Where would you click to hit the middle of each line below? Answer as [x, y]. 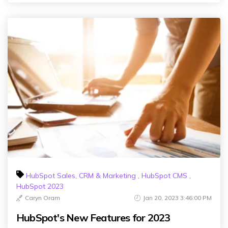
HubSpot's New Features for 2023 [93, 218]
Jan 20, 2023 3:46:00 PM [177, 198]
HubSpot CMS [164, 176]
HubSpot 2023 [40, 186]
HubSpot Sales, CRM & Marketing [81, 176]
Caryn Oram [42, 198]
